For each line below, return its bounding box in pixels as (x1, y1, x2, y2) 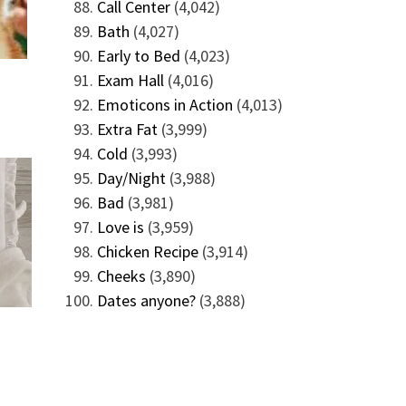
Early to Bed (96, 45, 180, 66)
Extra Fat (96, 119, 158, 140)
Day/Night (96, 168, 166, 188)
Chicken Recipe (96, 241, 198, 262)
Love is (96, 217, 144, 237)
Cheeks (96, 266, 146, 286)
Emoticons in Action (96, 94, 233, 115)
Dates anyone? (96, 290, 196, 311)
